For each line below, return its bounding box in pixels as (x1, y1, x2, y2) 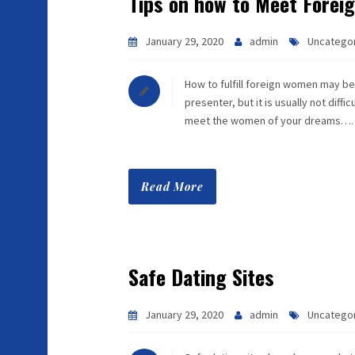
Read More (141, 179, 204, 194)
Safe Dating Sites (128, 261, 274, 292)
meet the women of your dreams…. (185, 113, 353, 128)
